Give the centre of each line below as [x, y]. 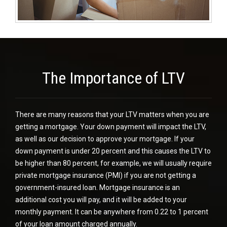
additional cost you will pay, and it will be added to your [101, 200]
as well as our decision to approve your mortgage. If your [105, 139]
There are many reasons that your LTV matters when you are [112, 115]
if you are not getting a [159, 175]
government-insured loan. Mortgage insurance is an [98, 187]
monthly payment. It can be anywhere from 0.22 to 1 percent [112, 212]
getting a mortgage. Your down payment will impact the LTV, [111, 127]
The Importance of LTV [113, 78]
